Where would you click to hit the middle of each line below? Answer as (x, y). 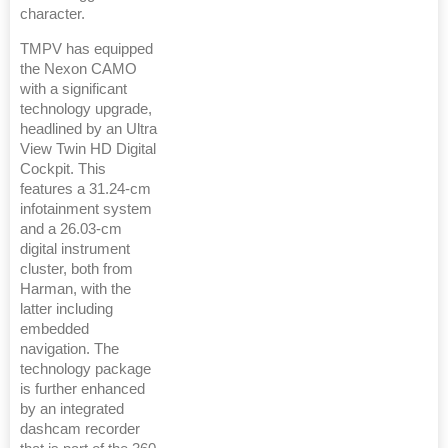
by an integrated (72, 409)
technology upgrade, (86, 109)
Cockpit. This (63, 169)
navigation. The (69, 349)
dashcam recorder (80, 429)
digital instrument (75, 249)
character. (52, 14)
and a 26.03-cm (71, 229)
